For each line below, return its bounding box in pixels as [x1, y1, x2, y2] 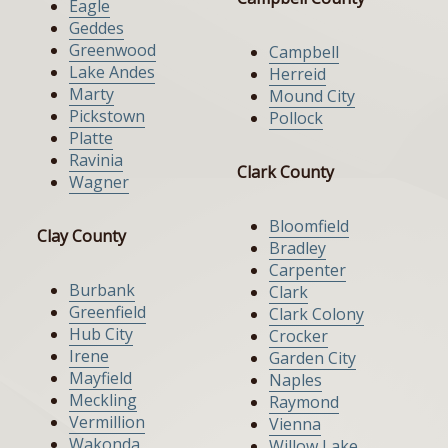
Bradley [269, 237, 326, 260]
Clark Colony [269, 303, 364, 326]
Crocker [269, 325, 328, 348]
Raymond [269, 391, 339, 414]
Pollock [269, 107, 323, 130]
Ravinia [69, 149, 123, 172]
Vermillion [69, 411, 145, 434]
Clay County [37, 225, 126, 248]
